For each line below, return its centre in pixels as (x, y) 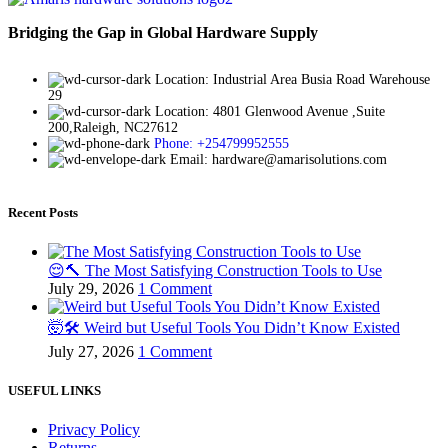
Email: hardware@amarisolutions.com (278, 160)
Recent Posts (43, 212)
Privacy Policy (94, 430)
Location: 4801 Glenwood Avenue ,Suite (270, 112)
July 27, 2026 (91, 351)
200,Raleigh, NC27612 (113, 128)
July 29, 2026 (91, 288)
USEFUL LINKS (54, 390)
